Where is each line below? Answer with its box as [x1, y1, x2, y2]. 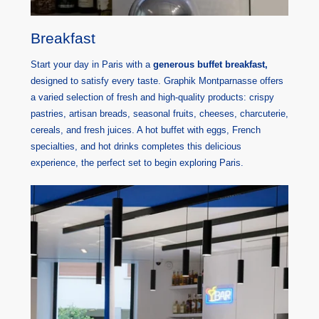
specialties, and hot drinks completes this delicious [30, 140, 241, 152]
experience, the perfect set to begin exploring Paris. [30, 157, 244, 168]
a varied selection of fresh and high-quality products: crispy [30, 91, 274, 103]
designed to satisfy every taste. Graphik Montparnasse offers [30, 75, 283, 86]
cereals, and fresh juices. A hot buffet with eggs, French [30, 124, 261, 135]
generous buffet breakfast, [152, 58, 268, 70]
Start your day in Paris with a [30, 58, 153, 70]
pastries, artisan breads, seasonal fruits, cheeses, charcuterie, [30, 108, 288, 119]
